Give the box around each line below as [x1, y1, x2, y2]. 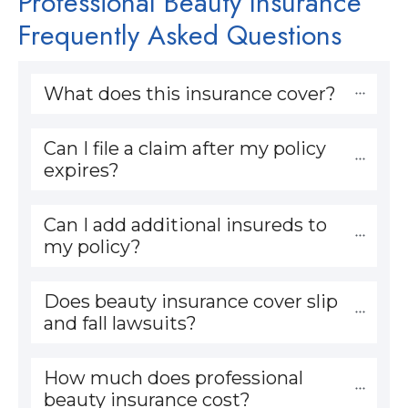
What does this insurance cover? [44, 82, 336, 105]
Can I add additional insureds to [44, 213, 327, 236]
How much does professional [44, 366, 303, 389]
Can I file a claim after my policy [44, 137, 326, 159]
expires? [44, 158, 119, 181]
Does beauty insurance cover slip [44, 290, 338, 312]
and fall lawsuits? [44, 311, 197, 334]
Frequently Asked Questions [18, 15, 342, 55]
